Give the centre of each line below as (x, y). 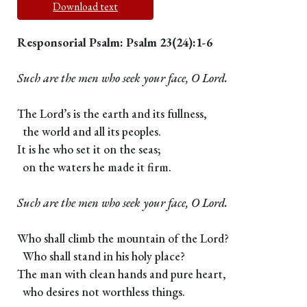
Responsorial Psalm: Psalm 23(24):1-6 (115, 42)
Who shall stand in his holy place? (101, 256)
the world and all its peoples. (89, 132)
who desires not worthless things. (101, 292)
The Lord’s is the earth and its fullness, (112, 114)
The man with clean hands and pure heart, (122, 274)
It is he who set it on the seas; (89, 149)
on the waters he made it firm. (94, 167)
